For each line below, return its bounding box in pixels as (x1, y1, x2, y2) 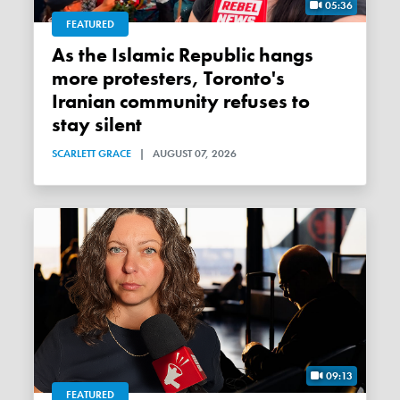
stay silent (52, 112, 143, 137)
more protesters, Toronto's (52, 65, 286, 91)
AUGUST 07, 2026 (153, 146, 237, 161)
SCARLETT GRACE (52, 146, 132, 161)
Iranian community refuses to (52, 88, 311, 114)
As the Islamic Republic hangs (52, 42, 66, 68)
